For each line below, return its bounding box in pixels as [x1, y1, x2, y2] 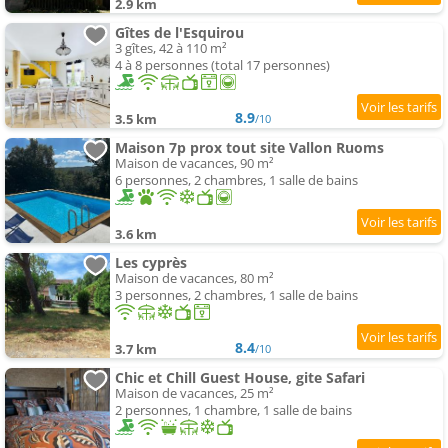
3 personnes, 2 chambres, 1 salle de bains [115, 286, 358, 305]
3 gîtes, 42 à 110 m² [115, 39, 227, 58]
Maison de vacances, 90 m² [115, 154, 274, 173]
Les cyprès [115, 253, 187, 273]
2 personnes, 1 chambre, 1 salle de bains [115, 401, 352, 420]
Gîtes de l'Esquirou [115, 23, 244, 43]
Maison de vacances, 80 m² [115, 269, 274, 288]
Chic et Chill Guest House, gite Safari [115, 368, 365, 388]
